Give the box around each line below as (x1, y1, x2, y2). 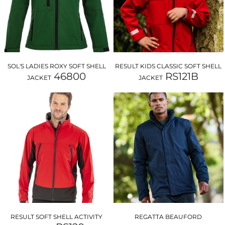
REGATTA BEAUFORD (135, 212, 202, 220)
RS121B (165, 70, 198, 83)
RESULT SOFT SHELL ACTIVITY (11, 212, 103, 220)
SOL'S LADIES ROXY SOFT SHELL (7, 62, 106, 70)
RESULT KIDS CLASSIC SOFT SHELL (115, 62, 222, 70)
